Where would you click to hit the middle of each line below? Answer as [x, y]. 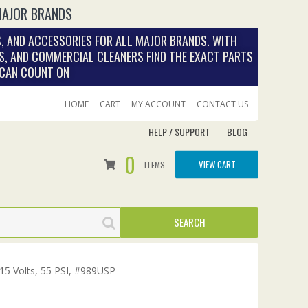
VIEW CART [217, 164]
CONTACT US [222, 104]
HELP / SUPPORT [179, 132]
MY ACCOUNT [158, 104]
